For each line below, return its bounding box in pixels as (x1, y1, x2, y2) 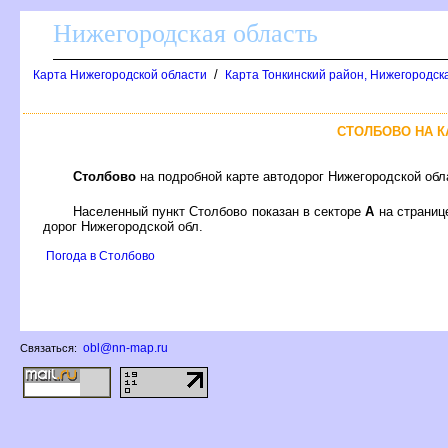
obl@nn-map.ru (83, 341, 168, 355)
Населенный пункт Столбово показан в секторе (73, 203, 366, 219)
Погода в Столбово (46, 248, 155, 263)
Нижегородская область (53, 19, 318, 48)
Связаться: (20, 342, 80, 354)
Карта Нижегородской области (33, 68, 207, 82)
